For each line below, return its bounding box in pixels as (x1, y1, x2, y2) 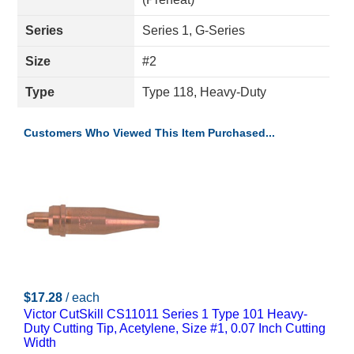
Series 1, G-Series (142, 24, 245, 37)
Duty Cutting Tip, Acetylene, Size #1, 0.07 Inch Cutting (24, 322, 326, 335)
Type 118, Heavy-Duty (142, 85, 266, 99)
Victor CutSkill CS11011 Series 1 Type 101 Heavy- (24, 307, 307, 321)
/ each (66, 291, 100, 304)
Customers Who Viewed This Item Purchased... (24, 126, 275, 139)
